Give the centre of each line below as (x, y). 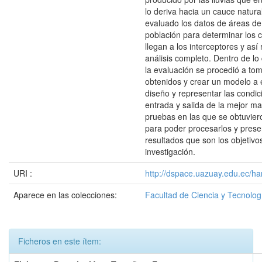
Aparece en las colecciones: (65, 195)
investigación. (170, 151)
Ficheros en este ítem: (60, 241)
